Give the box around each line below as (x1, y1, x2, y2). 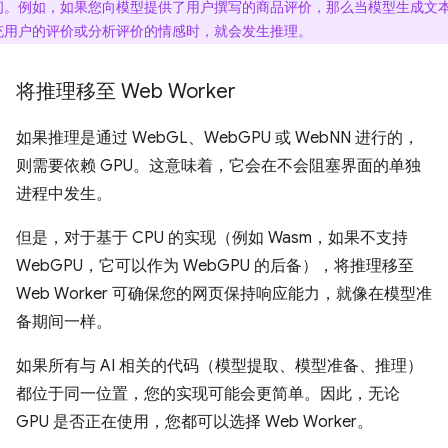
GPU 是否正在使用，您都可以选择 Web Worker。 (16, 411, 373, 432)
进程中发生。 (16, 183, 112, 204)
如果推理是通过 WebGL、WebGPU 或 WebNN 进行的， (16, 127, 419, 148)
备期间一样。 (16, 311, 112, 332)
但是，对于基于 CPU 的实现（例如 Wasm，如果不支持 (16, 227, 408, 248)
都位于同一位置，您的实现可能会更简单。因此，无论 (16, 383, 400, 404)
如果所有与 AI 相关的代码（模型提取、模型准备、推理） (16, 355, 423, 376)
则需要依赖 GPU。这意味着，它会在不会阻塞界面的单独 (16, 155, 421, 176)
